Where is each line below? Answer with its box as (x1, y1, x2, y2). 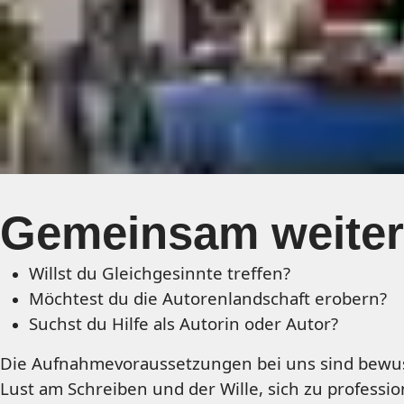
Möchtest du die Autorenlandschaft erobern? (29, 287, 387, 309)
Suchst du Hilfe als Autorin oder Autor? (29, 312, 338, 335)
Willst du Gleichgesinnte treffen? (29, 262, 290, 284)
